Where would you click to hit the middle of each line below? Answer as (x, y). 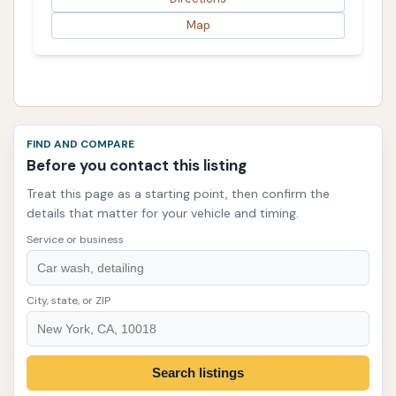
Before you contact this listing (137, 165)
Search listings (198, 373)
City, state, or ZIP (69, 300)
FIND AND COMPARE (80, 144)
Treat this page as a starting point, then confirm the (178, 193)
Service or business (75, 239)
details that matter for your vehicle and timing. (163, 213)
